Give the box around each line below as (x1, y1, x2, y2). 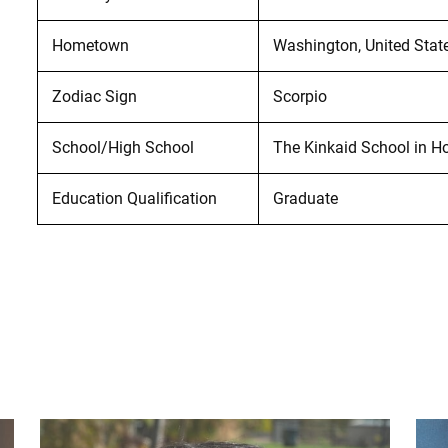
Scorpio (272, 86, 327, 106)
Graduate (272, 188, 338, 208)
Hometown (51, 35, 129, 55)
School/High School (51, 137, 194, 157)
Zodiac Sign (51, 86, 137, 106)
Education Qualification (51, 188, 217, 208)
